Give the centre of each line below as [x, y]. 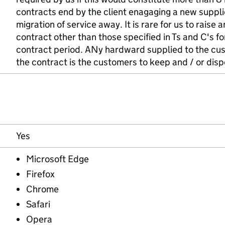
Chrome [42, 189]
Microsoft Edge [58, 159]
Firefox [40, 174]
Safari [38, 204]
